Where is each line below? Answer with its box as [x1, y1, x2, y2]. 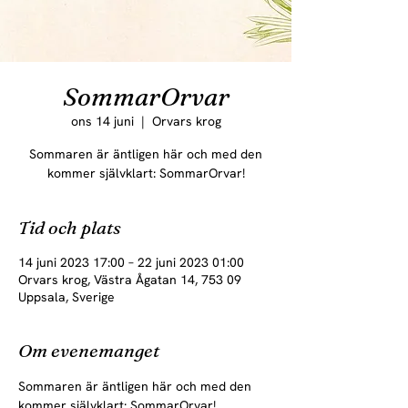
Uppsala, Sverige [18, 289, 115, 305]
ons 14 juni [70, 113, 134, 129]
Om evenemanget [18, 339, 159, 362]
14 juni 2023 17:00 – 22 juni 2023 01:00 [18, 254, 244, 270]
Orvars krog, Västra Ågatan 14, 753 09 [18, 271, 241, 288]
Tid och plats [18, 216, 121, 239]
